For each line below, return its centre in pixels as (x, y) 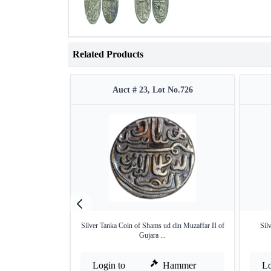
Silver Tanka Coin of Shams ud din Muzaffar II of (152, 226)
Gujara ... (152, 236)
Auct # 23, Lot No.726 (152, 90)
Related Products (108, 54)
